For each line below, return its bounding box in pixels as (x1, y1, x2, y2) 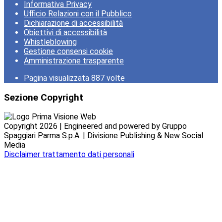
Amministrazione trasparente (24, 56, 124, 65)
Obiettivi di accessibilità (24, 28, 107, 37)
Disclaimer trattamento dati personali (4, 150, 134, 160)
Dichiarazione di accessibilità (24, 18, 123, 28)
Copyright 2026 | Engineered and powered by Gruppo (4, 121, 187, 131)
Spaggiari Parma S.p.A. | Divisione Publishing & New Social (4, 131, 203, 141)
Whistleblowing (24, 37, 77, 47)
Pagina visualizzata (24, 73, 91, 83)
